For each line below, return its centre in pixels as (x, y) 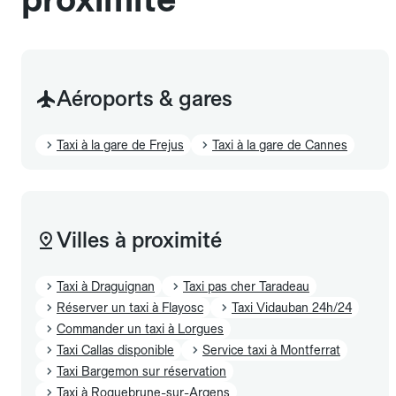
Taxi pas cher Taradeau (246, 286)
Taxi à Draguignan (106, 286)
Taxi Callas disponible (115, 350)
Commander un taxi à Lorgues (140, 328)
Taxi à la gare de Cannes (280, 145)
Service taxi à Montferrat (271, 350)
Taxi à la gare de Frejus (120, 145)
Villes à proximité (139, 240)
